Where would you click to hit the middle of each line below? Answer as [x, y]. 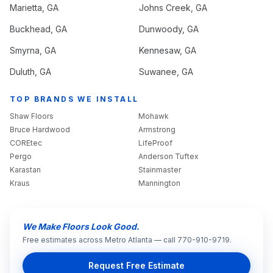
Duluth [22, 72]
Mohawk [154, 116]
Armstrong [157, 129]
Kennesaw [159, 50]
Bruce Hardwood [40, 129]
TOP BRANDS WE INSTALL [74, 99]
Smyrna [25, 50]
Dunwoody [161, 29]
